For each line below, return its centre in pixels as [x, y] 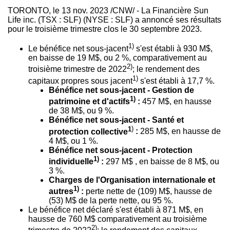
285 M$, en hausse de [179, 131]
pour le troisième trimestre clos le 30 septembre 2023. [105, 29]
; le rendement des [166, 69]
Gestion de [173, 90]
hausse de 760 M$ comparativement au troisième [118, 219]
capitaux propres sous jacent [80, 81]
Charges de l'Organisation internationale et [132, 180]
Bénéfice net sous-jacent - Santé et [116, 120]
